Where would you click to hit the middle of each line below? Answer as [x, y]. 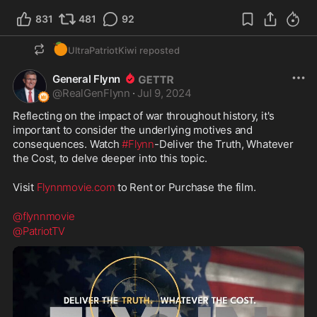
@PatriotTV [39, 231]
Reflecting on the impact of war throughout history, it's [144, 115]
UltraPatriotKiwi [102, 50]
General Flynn [87, 79]
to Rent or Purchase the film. [185, 187]
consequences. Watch [68, 144]
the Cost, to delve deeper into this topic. [110, 158]
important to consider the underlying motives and [133, 129]
